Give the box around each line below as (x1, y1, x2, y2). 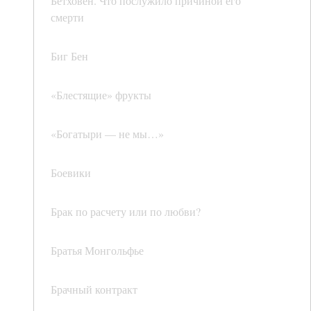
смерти (51, 10, 84, 25)
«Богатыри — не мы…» (51, 126, 164, 142)
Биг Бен (51, 49, 88, 64)
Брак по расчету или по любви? (51, 204, 201, 219)
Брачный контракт (51, 282, 137, 297)
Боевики (51, 165, 91, 180)
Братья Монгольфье (51, 243, 144, 258)
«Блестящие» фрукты (51, 87, 151, 103)
